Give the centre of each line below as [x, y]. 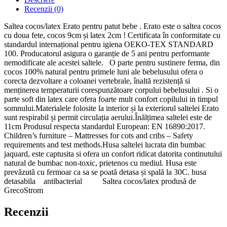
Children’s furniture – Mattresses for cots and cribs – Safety [99, 136]
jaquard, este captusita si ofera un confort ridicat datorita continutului [113, 154]
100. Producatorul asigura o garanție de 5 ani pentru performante [107, 54]
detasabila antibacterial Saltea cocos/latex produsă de [100, 181]
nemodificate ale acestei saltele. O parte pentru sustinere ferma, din [112, 63]
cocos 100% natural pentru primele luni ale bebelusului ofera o [104, 72]
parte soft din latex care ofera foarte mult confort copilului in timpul [111, 99]
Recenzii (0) [44, 9]
